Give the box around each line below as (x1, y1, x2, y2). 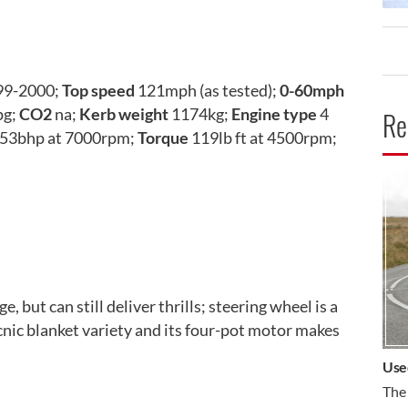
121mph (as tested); (135, 79, 280, 100)
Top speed (62, 79, 135, 100)
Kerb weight (79, 103, 168, 124)
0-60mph (280, 79, 344, 100)
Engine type (231, 103, 317, 124)
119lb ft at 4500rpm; (189, 127, 337, 148)
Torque (138, 127, 189, 148)
